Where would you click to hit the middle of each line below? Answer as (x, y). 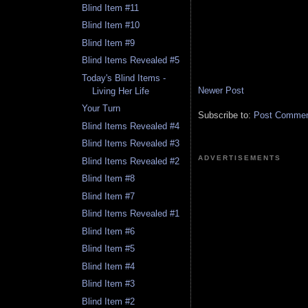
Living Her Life (121, 91)
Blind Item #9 (109, 43)
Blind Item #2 (109, 301)
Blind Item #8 (109, 179)
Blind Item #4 (109, 266)
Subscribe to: (226, 115)
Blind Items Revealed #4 (131, 126)
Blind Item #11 (111, 8)
